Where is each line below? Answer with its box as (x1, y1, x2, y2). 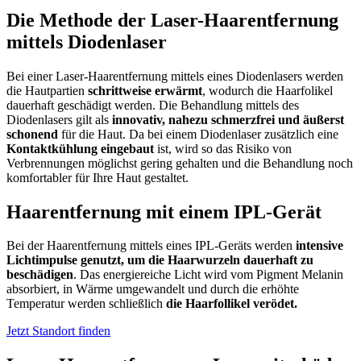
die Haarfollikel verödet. (166, 297, 297, 311)
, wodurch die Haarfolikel (202, 83, 333, 98)
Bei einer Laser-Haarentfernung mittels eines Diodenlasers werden (6, 68, 343, 83)
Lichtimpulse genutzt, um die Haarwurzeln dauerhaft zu (6, 253, 313, 268)
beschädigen (6, 268, 73, 282)
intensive (296, 239, 343, 253)
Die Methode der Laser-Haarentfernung (6, 9, 338, 31)
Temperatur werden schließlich (6, 297, 166, 311)
